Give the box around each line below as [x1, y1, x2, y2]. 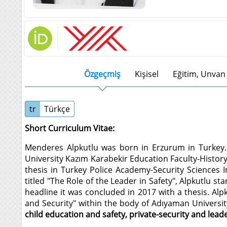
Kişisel [134, 68, 159, 80]
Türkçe [44, 103, 70, 115]
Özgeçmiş [84, 68, 121, 80]
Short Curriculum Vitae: [25, 123, 115, 134]
